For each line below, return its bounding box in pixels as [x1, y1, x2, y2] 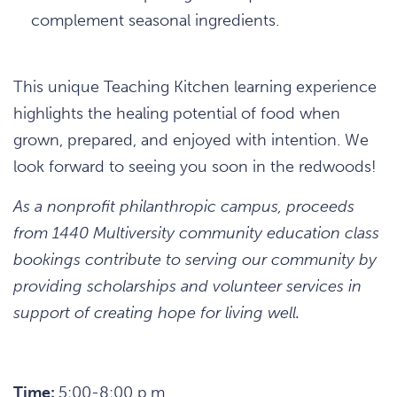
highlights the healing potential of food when [13, 103, 340, 123]
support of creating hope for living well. [13, 302, 300, 323]
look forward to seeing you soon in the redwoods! [13, 156, 377, 176]
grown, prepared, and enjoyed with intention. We [13, 129, 369, 150]
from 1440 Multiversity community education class [13, 222, 379, 243]
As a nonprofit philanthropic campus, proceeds [13, 196, 354, 216]
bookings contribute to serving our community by [13, 249, 377, 269]
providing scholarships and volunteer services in [13, 276, 362, 296]
